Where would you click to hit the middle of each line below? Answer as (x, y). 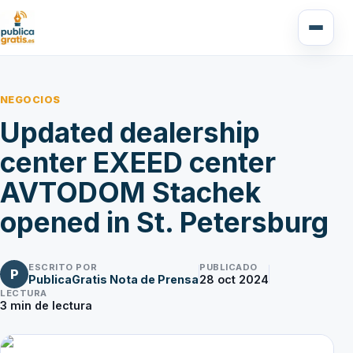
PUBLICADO (229, 268)
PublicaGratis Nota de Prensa (113, 280)
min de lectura (50, 306)
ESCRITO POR (63, 268)
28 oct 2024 (234, 280)
